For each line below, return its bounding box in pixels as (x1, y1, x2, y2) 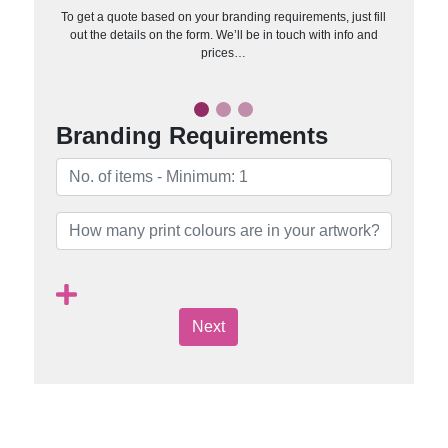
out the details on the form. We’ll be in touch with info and (69, 27, 378, 42)
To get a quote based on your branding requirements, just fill (61, 9, 387, 24)
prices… (201, 45, 247, 60)
